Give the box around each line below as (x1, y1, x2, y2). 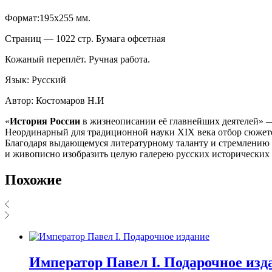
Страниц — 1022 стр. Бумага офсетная (5, 33, 168, 44)
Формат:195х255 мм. (5, 12, 90, 23)
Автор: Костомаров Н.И (5, 95, 104, 106)
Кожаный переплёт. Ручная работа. (5, 53, 152, 64)
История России (10, 115, 80, 126)
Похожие (5, 171, 62, 188)
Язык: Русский (5, 74, 66, 85)
